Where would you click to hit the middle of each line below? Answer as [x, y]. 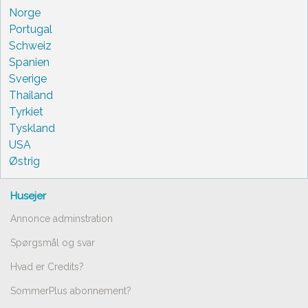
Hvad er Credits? [47, 266]
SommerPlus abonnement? [71, 290]
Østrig [24, 161]
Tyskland [32, 128]
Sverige [28, 78]
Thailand [31, 95]
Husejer [28, 196]
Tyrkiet [26, 111]
